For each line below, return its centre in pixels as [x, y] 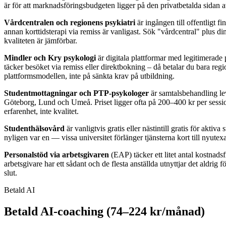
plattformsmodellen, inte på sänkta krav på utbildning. [89, 76]
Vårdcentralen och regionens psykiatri [70, 23]
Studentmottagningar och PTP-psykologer [76, 93]
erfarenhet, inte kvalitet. [41, 111]
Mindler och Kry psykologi [50, 58]
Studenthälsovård [34, 129]
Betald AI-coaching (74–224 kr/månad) [104, 212]
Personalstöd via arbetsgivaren [56, 155]
